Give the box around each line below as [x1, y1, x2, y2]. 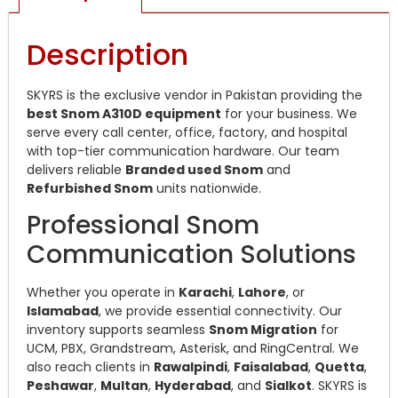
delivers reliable [27, 160, 125, 179]
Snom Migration [209, 321, 317, 339]
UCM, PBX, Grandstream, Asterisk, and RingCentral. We [27, 339, 359, 358]
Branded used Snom [125, 160, 263, 179]
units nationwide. [153, 179, 261, 197]
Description [27, 34, 188, 75]
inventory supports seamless [27, 321, 209, 339]
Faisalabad [234, 358, 308, 377]
